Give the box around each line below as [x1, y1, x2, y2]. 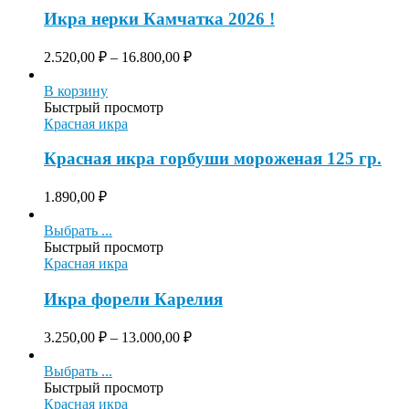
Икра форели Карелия [44, 288, 223, 309]
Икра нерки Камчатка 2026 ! [44, 9, 275, 29]
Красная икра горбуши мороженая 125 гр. [44, 149, 382, 169]
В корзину [44, 82, 108, 99]
